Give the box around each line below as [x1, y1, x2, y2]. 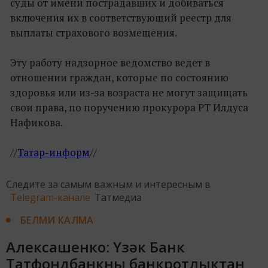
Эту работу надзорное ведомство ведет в [10, 55, 210, 69]
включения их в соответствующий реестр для [10, 10, 232, 25]
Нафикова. [10, 115, 63, 129]
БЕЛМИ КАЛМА [20, 213, 94, 227]
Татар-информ [17, 145, 90, 159]
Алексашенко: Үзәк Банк [6, 236, 185, 257]
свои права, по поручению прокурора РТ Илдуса [10, 100, 248, 114]
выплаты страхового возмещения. [10, 25, 177, 39]
